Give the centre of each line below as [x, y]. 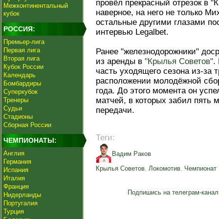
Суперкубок [21, 92]
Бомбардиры [22, 83]
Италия [14, 178]
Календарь [20, 75]
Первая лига [22, 50]
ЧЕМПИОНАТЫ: [30, 140]
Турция [14, 211]
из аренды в [120, 61]
